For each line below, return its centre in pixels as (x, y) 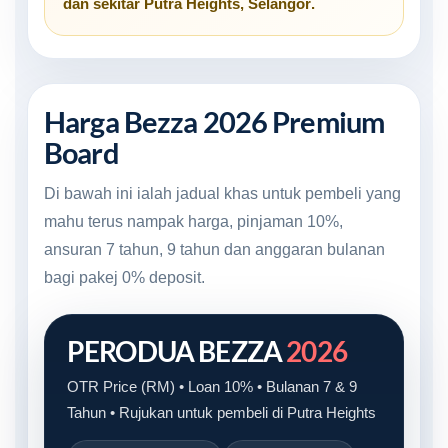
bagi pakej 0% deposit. (124, 277)
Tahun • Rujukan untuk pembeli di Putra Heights (221, 412)
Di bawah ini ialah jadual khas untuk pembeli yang (222, 193)
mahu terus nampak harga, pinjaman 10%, (193, 221)
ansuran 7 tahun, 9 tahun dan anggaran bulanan (214, 249)
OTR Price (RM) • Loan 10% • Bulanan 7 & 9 (212, 386)
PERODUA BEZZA (177, 350)
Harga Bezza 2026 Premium (214, 121)
